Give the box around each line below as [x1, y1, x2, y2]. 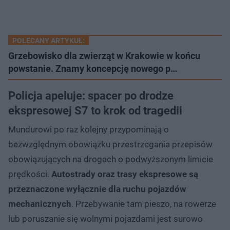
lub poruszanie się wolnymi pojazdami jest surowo [8, 213, 203, 224]
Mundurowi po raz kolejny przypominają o [8, 124, 169, 135]
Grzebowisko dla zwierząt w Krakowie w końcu [8, 50, 200, 61]
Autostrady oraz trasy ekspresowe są [51, 168, 198, 179]
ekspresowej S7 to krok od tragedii [8, 104, 182, 117]
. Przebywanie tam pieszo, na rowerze [71, 198, 216, 209]
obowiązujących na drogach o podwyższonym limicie [8, 154, 213, 164]
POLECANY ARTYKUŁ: [12, 36, 85, 45]
